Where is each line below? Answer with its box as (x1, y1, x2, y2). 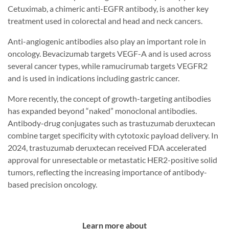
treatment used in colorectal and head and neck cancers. (8, 16, 202, 26)
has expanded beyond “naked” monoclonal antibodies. (8, 106, 197, 116)
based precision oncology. (8, 179, 97, 190)
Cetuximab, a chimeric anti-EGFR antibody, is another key (8, 4, 209, 14)
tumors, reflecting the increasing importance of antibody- (8, 167, 207, 177)
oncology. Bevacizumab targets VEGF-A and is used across (8, 49, 211, 59)
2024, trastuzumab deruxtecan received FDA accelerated (8, 143, 207, 153)
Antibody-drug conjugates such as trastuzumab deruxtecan (8, 118, 215, 128)
